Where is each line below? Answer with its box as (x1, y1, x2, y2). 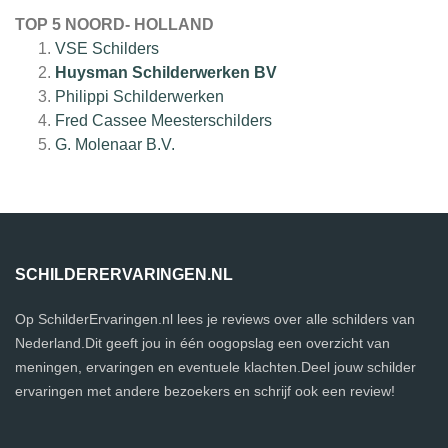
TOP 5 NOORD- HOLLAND (15, 16, 214, 34)
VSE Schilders (55, 40, 159, 58)
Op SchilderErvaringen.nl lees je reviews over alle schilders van (15, 311, 415, 328)
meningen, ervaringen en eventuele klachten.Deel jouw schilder (15, 359, 416, 376)
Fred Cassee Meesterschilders (55, 112, 272, 130)
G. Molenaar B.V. (55, 136, 175, 154)
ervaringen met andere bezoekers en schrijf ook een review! (15, 383, 395, 400)
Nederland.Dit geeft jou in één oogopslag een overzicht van (15, 335, 390, 352)
